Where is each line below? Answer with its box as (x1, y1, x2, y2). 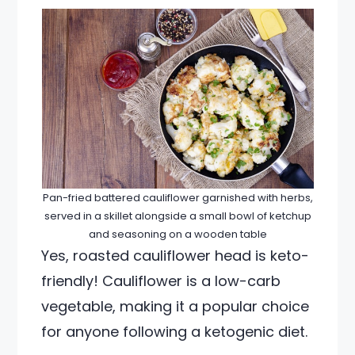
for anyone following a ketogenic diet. (41, 322, 308, 342)
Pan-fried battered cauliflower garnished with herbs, (42, 190, 313, 205)
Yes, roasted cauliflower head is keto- (41, 246, 310, 265)
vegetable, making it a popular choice (41, 296, 310, 316)
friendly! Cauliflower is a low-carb (41, 271, 281, 291)
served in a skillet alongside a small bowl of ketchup (44, 208, 311, 223)
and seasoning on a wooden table (88, 227, 267, 242)
